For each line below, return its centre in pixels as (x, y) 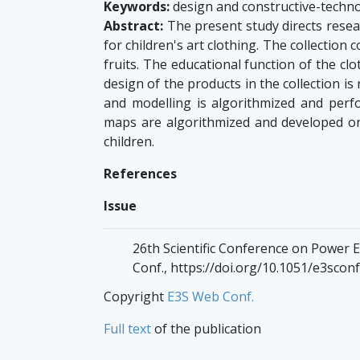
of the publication (206, 328)
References (140, 173)
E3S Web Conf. (211, 296)
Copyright (135, 296)
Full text (127, 328)
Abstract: (133, 25)
